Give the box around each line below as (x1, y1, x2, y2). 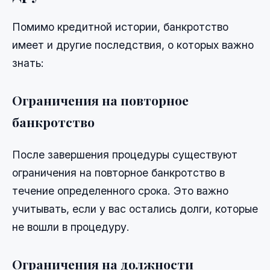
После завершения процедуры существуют (12, 148, 237, 161)
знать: (12, 57, 44, 70)
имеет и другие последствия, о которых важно (12, 39, 254, 52)
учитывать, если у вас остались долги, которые (12, 202, 258, 215)
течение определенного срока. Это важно (12, 184, 228, 197)
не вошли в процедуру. (12, 220, 130, 233)
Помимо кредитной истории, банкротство (12, 20, 228, 34)
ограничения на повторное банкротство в (12, 166, 225, 179)
